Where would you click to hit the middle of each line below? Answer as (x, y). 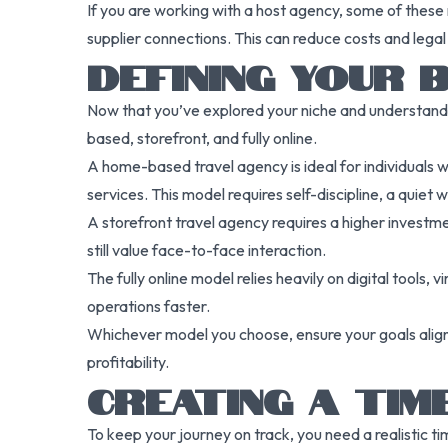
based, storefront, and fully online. (202, 138)
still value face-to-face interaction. (206, 250)
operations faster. (148, 306)
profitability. (128, 362)
